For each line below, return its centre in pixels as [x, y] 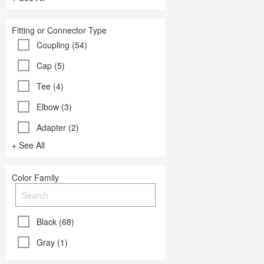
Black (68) [55, 222]
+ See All [28, 145]
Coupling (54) [62, 45]
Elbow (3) [54, 107]
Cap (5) [51, 66]
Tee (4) [50, 86]
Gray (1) [52, 242]
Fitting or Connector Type [59, 30]
